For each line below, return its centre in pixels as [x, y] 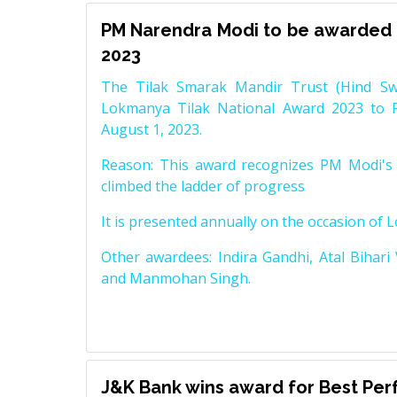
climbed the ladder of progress [203, 187]
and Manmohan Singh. [178, 279]
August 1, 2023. [152, 130]
